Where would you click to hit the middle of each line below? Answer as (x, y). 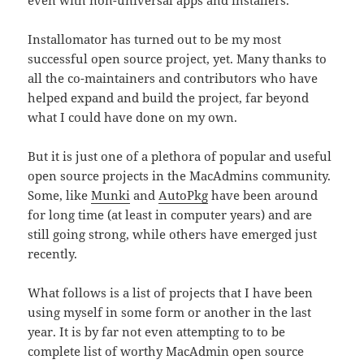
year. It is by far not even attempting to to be (157, 332)
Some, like (60, 195)
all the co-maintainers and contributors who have (173, 78)
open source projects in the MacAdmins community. (180, 176)
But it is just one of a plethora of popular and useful (180, 156)
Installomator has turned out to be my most (155, 39)
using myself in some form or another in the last (170, 312)
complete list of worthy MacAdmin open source (166, 351)
